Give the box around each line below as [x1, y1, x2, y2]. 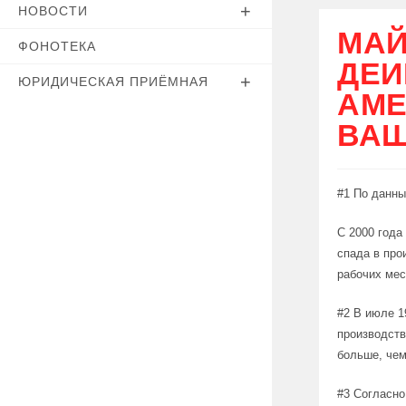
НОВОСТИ [18, 4, 88, 18]
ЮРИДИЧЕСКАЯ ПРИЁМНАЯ [18, 74, 208, 89]
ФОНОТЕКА [18, 39, 96, 53]
